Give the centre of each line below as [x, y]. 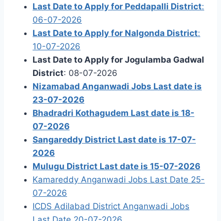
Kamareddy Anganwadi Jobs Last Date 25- [119, 179]
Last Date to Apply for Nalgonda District [115, 33]
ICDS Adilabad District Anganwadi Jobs [111, 206]
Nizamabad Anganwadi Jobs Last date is [117, 86]
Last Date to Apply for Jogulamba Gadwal [118, 59]
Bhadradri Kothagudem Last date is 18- [113, 113]
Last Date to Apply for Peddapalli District [117, 6]
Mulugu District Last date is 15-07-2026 [116, 166]
